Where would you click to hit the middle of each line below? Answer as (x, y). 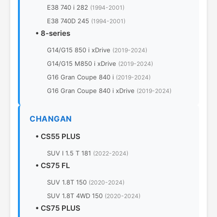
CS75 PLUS (61, 208)
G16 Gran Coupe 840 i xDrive (92, 91)
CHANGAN (51, 119)
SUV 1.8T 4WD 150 (76, 196)
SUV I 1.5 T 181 (70, 153)
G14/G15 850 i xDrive (80, 50)
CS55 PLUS (61, 136)
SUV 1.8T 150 (68, 182)
